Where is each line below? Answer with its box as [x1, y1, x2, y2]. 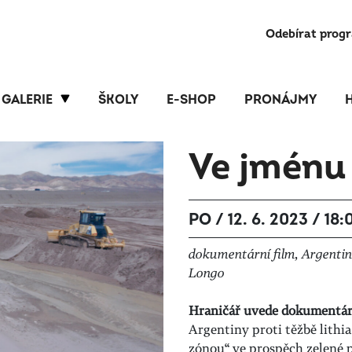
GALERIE [2, 92, 53, 108]
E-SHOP [167, 92, 216, 108]
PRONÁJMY [244, 92, 317, 108]
